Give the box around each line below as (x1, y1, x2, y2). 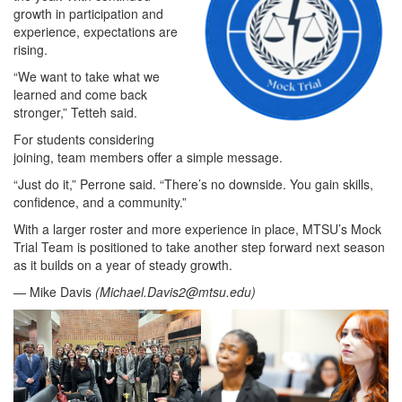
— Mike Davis (13, 282, 95, 301)
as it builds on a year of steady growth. (13, 255, 232, 274)
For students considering (13, 129, 154, 148)
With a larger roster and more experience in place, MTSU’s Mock (13, 219, 381, 238)
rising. (13, 39, 48, 58)
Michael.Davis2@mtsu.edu (100, 282, 251, 301)
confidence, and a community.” (13, 192, 187, 211)
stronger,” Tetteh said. (13, 102, 137, 121)
